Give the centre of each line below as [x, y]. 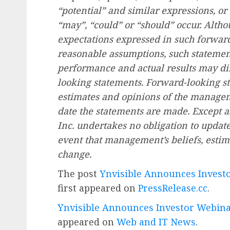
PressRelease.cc [173, 188]
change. [74, 154]
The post [79, 173]
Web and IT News [156, 222]
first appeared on [98, 188]
